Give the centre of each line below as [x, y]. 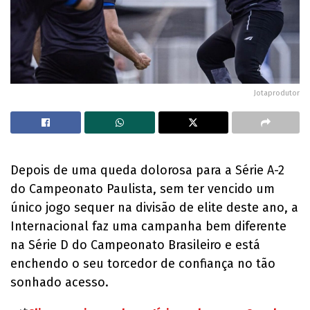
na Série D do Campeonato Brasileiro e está [135, 245]
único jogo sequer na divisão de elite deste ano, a [154, 208]
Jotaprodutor [277, 93]
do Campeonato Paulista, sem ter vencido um [143, 189]
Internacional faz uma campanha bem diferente [148, 227]
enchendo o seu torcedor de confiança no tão [143, 264]
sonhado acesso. [60, 283]
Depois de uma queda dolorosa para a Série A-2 [147, 171]
